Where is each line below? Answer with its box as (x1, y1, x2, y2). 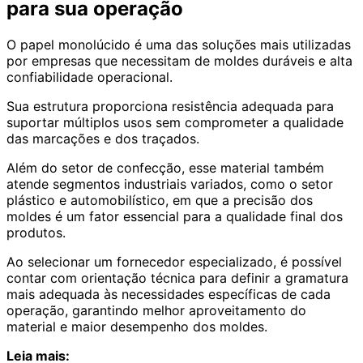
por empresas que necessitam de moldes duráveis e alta (6, 52, 352, 69)
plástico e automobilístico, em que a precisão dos (6, 191, 313, 208)
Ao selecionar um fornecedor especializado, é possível (6, 253, 342, 270)
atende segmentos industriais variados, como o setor (6, 175, 333, 192)
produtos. (6, 224, 70, 241)
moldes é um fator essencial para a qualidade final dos (6, 207, 343, 224)
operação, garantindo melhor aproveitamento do (6, 301, 306, 318)
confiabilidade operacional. (6, 68, 173, 85)
